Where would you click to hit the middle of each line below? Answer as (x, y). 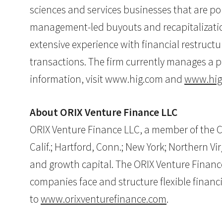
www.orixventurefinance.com (104, 199)
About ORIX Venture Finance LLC (104, 112)
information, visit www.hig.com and (107, 79)
